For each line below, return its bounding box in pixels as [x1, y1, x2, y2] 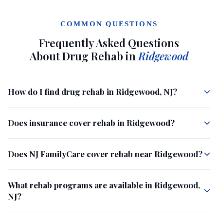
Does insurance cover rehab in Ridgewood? [8, 117, 175, 128]
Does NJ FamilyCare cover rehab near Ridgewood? [8, 148, 202, 159]
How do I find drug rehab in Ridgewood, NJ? [8, 86, 177, 97]
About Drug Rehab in [30, 48, 138, 63]
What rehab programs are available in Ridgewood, [8, 179, 200, 190]
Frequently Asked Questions [39, 35, 179, 50]
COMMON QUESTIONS [60, 19, 158, 28]
